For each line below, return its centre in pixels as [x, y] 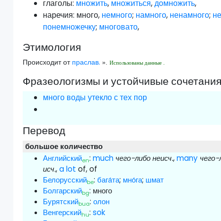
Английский [63, 158]
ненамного [190, 15]
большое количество [64, 147]
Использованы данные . [137, 63]
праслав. [86, 62]
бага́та [109, 180]
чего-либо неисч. [145, 158]
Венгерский [62, 213]
